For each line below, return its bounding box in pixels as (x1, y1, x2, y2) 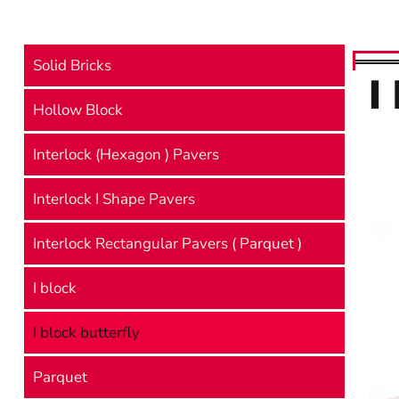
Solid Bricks (33, 55, 111, 76)
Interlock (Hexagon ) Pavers (33, 144, 219, 165)
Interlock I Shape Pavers (33, 189, 195, 209)
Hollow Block (33, 100, 123, 120)
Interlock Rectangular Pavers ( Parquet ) (33, 233, 302, 254)
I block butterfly (33, 322, 140, 343)
